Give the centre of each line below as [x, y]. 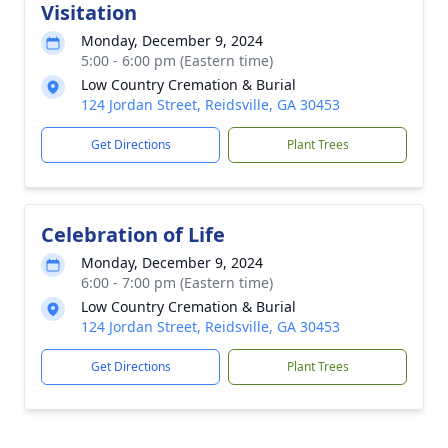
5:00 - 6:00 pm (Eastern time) [177, 60]
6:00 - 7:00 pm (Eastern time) [177, 282]
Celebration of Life [133, 234]
